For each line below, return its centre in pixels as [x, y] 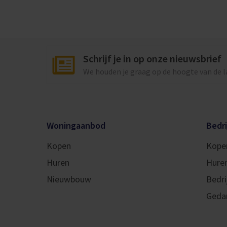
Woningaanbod [76, 125]
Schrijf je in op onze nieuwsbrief [152, 59]
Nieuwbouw [69, 179]
